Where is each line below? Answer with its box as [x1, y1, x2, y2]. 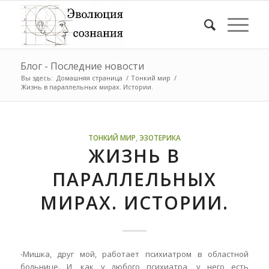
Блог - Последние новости [20, 59, 144, 73]
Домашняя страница [56, 73, 122, 82]
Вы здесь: [20, 73, 53, 82]
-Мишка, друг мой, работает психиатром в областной [20, 249, 249, 260]
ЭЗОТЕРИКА [139, 133, 181, 142]
